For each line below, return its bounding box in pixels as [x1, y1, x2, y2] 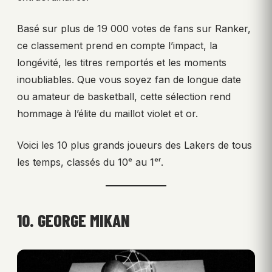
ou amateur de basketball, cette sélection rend [17, 90, 231, 103]
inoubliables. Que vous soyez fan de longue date [17, 73, 241, 86]
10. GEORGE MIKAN [17, 210, 130, 231]
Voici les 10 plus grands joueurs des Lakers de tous [17, 139, 252, 152]
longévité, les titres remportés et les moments [17, 56, 226, 69]
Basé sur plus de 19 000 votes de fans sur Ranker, [17, 22, 251, 35]
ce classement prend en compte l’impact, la [17, 39, 217, 52]
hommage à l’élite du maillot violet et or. [17, 107, 198, 120]
